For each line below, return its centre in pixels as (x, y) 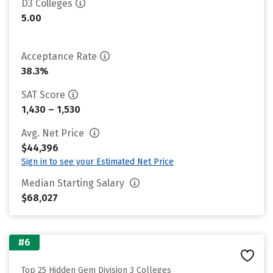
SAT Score (43, 95)
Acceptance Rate (59, 56)
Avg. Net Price (54, 133)
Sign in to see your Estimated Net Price (97, 162)
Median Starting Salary (74, 183)
